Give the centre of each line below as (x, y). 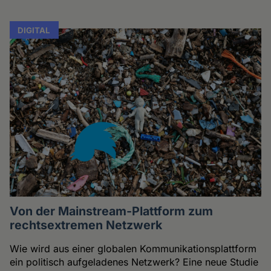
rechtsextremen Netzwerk (86, 225)
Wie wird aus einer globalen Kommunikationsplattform (133, 248)
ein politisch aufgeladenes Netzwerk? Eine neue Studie (134, 262)
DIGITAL (34, 30)
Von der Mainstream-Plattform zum (112, 211)
